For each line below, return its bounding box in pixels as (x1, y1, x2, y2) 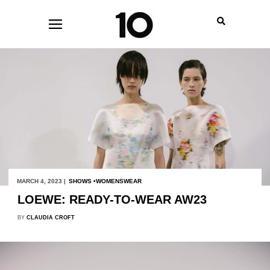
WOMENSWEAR (95, 177, 142, 184)
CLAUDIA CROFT (26, 214, 75, 221)
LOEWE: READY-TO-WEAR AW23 (17, 192, 207, 206)
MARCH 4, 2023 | (16, 177, 66, 184)
